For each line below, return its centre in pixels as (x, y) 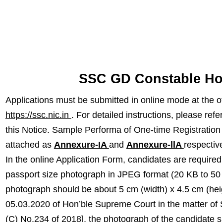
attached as (29, 145)
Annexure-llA (155, 145)
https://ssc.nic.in (38, 115)
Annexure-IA (81, 145)
